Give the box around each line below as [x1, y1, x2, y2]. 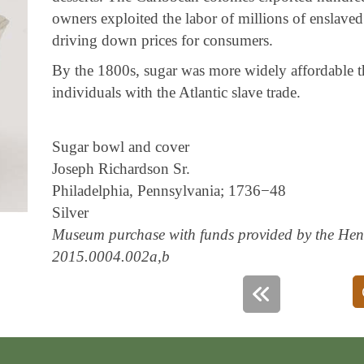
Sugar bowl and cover [51, 138, 189, 155]
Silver [51, 204, 89, 221]
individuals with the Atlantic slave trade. [51, 84, 301, 101]
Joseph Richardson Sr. [51, 160, 190, 177]
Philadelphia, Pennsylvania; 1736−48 [51, 182, 286, 199]
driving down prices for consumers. [51, 32, 273, 49]
